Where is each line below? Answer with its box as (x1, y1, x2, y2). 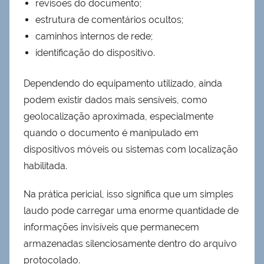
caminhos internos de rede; (35, 30, 153, 42)
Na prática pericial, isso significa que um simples (24, 188, 233, 200)
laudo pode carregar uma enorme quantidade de (24, 204, 239, 216)
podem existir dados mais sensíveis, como (24, 94, 207, 105)
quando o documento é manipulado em (24, 127, 199, 138)
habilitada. (24, 160, 67, 171)
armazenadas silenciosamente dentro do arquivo (24, 237, 237, 249)
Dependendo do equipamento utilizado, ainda (24, 77, 222, 89)
